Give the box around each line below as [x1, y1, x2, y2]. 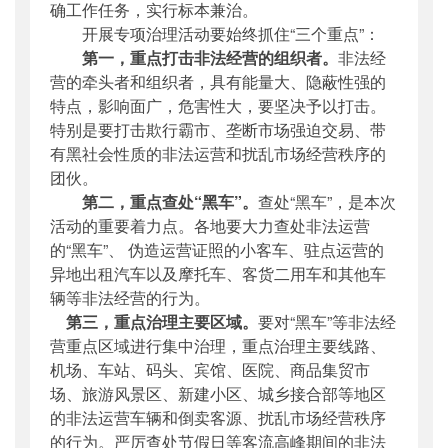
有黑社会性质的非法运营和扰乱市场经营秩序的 [50, 141, 386, 165]
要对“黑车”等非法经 [258, 309, 396, 333]
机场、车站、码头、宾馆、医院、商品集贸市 [50, 357, 370, 381]
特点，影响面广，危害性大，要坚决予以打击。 [50, 93, 386, 117]
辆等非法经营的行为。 [50, 285, 210, 309]
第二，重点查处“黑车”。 [82, 189, 258, 213]
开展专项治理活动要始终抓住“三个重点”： [50, 21, 380, 45]
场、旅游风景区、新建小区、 [50, 381, 258, 405]
